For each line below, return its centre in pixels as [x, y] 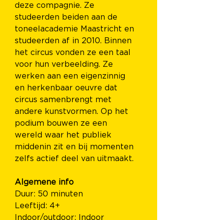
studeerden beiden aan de [67, 17]
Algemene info [45, 182]
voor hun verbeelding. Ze [65, 64]
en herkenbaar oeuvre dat [67, 88]
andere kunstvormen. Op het [73, 111]
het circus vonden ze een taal [74, 53]
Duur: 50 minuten [50, 194]
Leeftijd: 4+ [39, 206]
